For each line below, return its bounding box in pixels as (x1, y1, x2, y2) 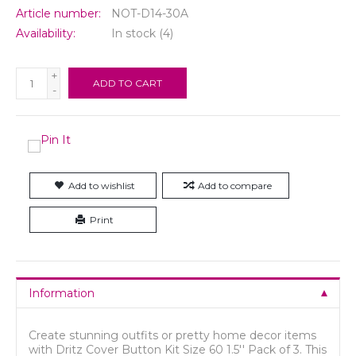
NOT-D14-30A (111, 6, 188, 21)
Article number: (16, 6, 101, 21)
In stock (111, 25, 156, 41)
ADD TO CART (93, 76, 162, 89)
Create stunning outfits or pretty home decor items (29, 327, 316, 342)
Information (29, 285, 95, 300)
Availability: (16, 25, 75, 41)
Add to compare (197, 179, 272, 192)
